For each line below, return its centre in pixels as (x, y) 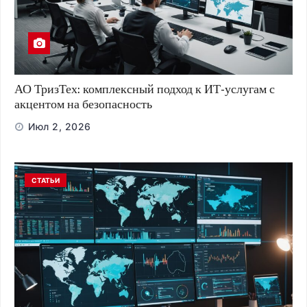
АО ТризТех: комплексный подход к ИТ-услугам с (145, 89)
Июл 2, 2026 (60, 127)
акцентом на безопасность (83, 105)
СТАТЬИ (46, 181)
